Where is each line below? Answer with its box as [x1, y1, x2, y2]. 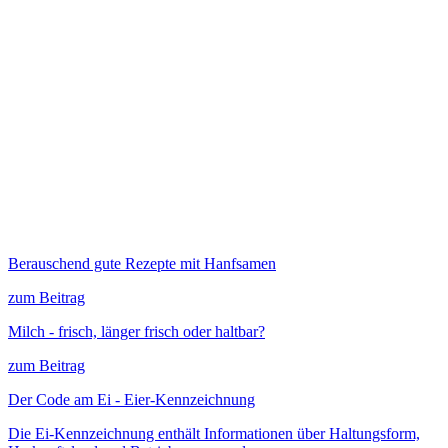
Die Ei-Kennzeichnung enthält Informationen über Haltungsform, [8, 425, 420, 443]
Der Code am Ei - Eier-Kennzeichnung [8, 391, 255, 409]
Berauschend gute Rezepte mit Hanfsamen [8, 255, 276, 273]
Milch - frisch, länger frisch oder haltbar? [8, 323, 265, 341]
